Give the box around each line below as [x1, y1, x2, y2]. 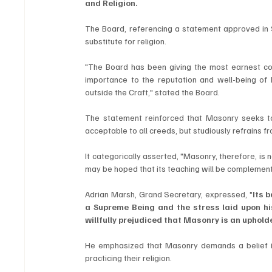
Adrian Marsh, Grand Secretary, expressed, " [85, 189, 253, 200]
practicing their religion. [85, 253, 172, 263]
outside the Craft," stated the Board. [85, 87, 220, 98]
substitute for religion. [85, 36, 167, 47]
